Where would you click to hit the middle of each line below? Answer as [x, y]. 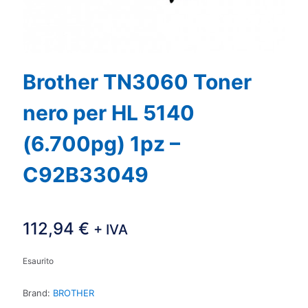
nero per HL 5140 [109, 113]
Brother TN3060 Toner [137, 82]
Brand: [36, 293]
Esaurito [38, 261]
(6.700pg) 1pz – [101, 144]
